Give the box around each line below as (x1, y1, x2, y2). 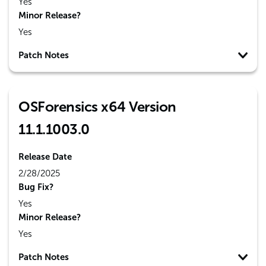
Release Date (18, 151, 72, 162)
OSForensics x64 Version (18, 98, 176, 115)
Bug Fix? (18, 182, 53, 192)
